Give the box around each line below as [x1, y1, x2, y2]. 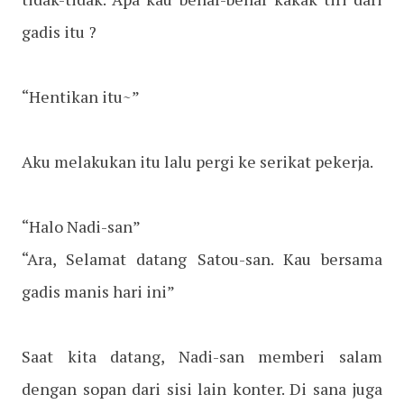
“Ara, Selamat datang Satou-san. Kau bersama [22, 248, 382, 271]
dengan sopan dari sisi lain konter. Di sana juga [22, 378, 382, 400]
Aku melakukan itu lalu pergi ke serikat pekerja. [22, 151, 373, 173]
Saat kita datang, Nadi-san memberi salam [22, 345, 382, 368]
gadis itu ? [22, 21, 96, 43]
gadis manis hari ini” [22, 280, 175, 303]
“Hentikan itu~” [22, 86, 140, 108]
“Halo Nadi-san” [22, 216, 141, 238]
